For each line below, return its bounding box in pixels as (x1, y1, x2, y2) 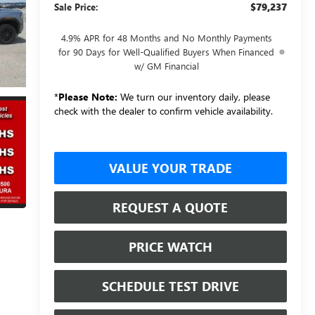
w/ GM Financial (134, 59, 199, 72)
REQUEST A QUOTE (112, 198, 229, 216)
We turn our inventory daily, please (117, 89, 270, 103)
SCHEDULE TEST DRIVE (101, 277, 239, 295)
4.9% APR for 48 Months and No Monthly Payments (60, 31, 272, 44)
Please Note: (58, 89, 117, 103)
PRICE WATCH (128, 238, 212, 255)
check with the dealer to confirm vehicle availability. (53, 103, 273, 117)
